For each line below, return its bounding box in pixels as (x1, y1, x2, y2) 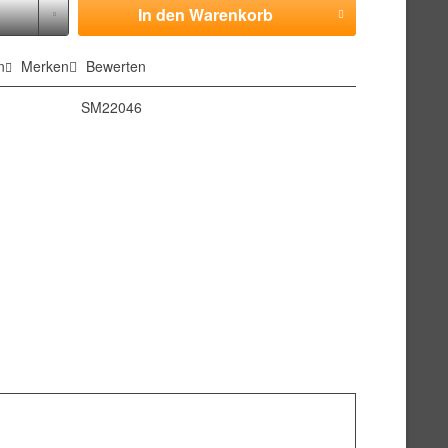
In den (137, 3, 185, 26)
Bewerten (82, 56, 147, 76)
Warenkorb (188, 3, 273, 26)
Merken (21, 56, 70, 76)
